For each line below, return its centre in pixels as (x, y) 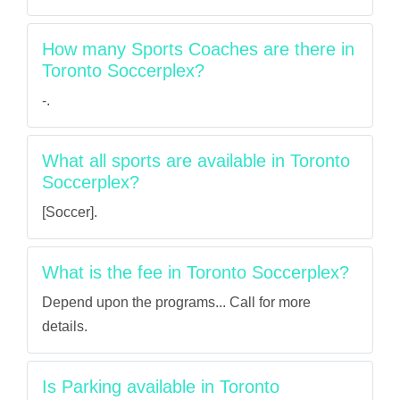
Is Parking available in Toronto (161, 387)
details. (65, 326)
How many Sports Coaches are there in (198, 49)
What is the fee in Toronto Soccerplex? (196, 272)
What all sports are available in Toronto (196, 161)
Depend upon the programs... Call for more (176, 302)
